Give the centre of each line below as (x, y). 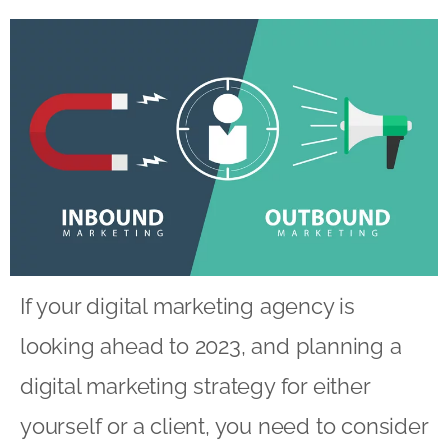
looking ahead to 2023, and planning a (211, 345)
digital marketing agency (210, 305)
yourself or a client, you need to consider (224, 425)
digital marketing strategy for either (195, 385)
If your (53, 305)
